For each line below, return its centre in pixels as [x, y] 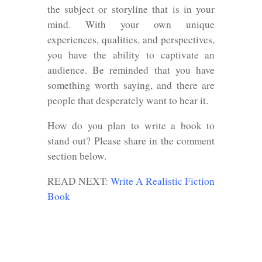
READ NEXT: [79, 181]
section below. [77, 156]
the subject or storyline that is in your [131, 9]
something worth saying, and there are [131, 85]
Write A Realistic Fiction [163, 181]
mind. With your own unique [131, 24]
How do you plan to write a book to [131, 126]
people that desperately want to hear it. [127, 100]
